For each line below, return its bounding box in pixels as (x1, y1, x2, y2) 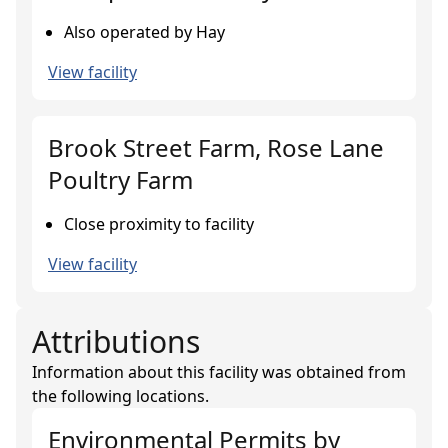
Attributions (32, 321, 200, 362)
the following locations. (32, 385, 209, 407)
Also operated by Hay (64, 21, 225, 43)
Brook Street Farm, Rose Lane (48, 131, 384, 164)
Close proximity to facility (64, 213, 254, 235)
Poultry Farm (48, 163, 193, 196)
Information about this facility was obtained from (32, 361, 406, 383)
